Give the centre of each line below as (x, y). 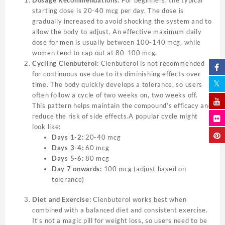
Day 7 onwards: (77, 168)
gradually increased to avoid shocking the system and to (122, 21)
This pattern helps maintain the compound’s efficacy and (122, 105)
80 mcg (96, 158)
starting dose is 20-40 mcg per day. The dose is (108, 10)
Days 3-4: (68, 147)
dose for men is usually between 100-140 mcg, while (117, 42)
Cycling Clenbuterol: (66, 63)
